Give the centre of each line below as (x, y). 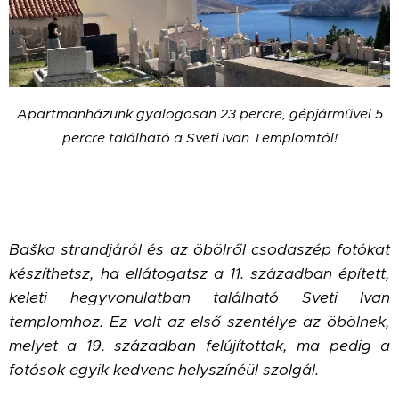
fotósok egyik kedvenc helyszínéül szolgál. (164, 370)
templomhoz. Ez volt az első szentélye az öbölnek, (199, 322)
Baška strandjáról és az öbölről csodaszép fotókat (199, 250)
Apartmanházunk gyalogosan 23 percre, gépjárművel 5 (199, 114)
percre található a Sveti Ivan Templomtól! (199, 138)
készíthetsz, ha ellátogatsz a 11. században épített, (199, 274)
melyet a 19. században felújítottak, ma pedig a (199, 346)
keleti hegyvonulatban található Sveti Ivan (199, 298)
